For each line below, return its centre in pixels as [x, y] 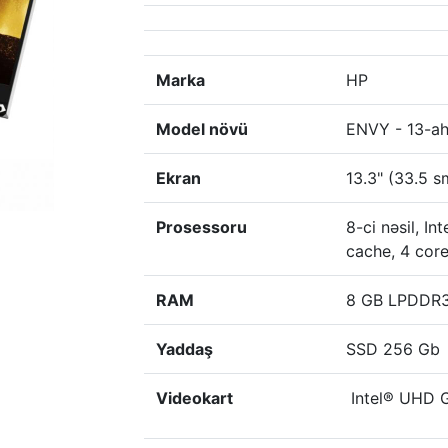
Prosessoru [201, 227]
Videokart [196, 398]
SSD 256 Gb [393, 349]
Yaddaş [184, 349]
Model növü [202, 129]
